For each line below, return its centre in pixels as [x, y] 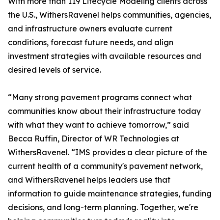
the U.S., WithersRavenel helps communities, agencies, [110, 15]
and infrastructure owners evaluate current [90, 29]
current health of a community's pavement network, [105, 166]
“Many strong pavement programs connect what [100, 97]
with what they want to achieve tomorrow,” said [98, 125]
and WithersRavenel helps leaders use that [89, 180]
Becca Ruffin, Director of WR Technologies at [94, 139]
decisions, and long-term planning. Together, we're [103, 207]
